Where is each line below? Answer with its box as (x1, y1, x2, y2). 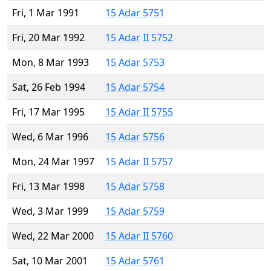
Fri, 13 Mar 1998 (12, 180, 85, 194)
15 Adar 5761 (105, 254, 165, 268)
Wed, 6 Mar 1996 (12, 130, 88, 144)
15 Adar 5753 (105, 56, 165, 70)
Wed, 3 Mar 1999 (12, 204, 88, 218)
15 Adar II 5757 (105, 155, 173, 169)
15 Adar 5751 (105, 6, 165, 20)
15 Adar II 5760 (105, 229, 173, 243)
